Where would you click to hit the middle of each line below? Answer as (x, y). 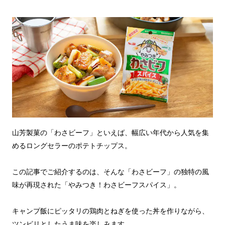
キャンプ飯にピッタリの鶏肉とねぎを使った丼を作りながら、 (110, 211)
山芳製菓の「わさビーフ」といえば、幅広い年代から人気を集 (110, 133)
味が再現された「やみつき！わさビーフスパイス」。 (96, 185)
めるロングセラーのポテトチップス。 (72, 146)
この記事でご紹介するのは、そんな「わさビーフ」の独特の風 (110, 172)
